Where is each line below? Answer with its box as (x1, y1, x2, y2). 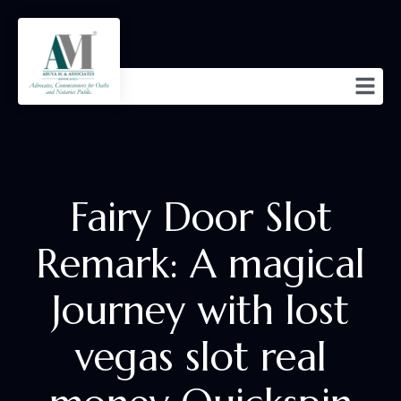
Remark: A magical (36, 238, 365, 288)
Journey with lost (52, 285, 349, 335)
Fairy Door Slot (69, 192, 332, 242)
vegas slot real (74, 331, 327, 381)
